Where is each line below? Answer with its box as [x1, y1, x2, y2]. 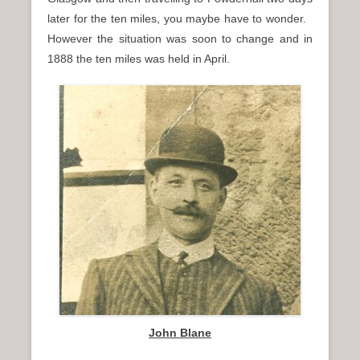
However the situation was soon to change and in [47, 32, 313, 46]
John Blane [149, 326, 211, 340]
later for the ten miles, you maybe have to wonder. [47, 12, 313, 26]
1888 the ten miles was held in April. [47, 52, 230, 66]
